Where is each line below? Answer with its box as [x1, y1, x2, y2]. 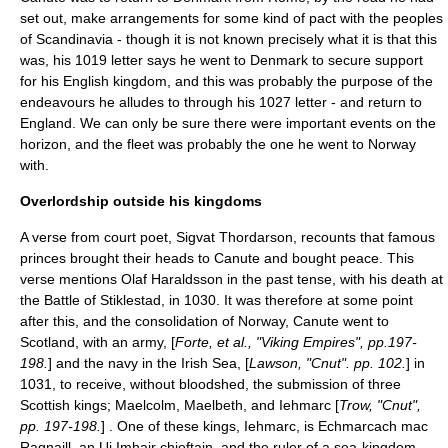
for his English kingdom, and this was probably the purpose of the [20, 73, 433, 89]
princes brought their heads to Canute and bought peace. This [20, 250, 414, 266]
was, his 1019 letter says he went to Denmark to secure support [20, 52, 423, 68]
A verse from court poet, [20, 229, 176, 245]
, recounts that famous [293, 229, 435, 245]
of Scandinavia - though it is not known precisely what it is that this [20, 31, 437, 47]
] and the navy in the [48, 355, 181, 371]
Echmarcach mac [318, 418, 428, 434]
